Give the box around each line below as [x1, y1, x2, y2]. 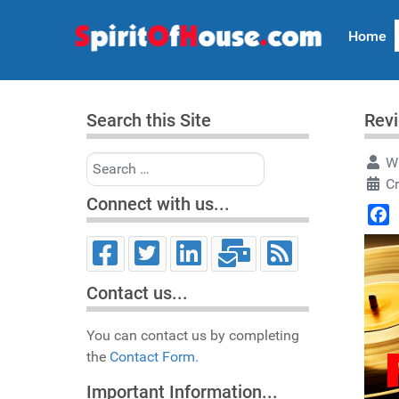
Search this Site [86, 110, 211, 131]
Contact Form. [110, 348, 199, 366]
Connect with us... [86, 193, 230, 215]
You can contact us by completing [86, 327, 299, 345]
